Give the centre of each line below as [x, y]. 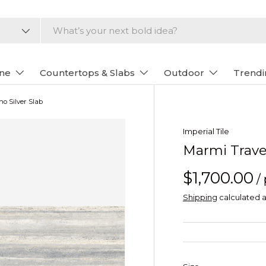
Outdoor [184, 73]
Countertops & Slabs [87, 73]
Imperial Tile [206, 131]
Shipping [200, 197]
